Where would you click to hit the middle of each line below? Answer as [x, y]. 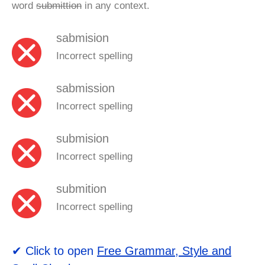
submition [81, 188]
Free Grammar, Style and [164, 251]
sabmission [85, 88]
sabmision [83, 38]
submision [83, 138]
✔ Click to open [54, 251]
